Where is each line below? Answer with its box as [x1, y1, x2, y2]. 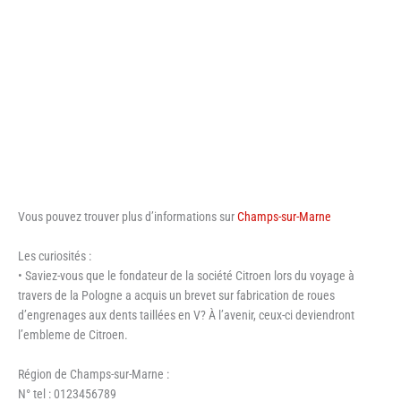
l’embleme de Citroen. [18, 327, 128, 342]
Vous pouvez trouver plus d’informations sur [18, 209, 237, 225]
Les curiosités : [18, 248, 91, 263]
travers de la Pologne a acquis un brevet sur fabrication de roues [18, 287, 335, 303]
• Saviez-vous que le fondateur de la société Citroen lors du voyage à [18, 268, 354, 283]
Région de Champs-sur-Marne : [18, 366, 169, 381]
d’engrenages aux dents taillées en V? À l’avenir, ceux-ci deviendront [18, 307, 354, 322]
